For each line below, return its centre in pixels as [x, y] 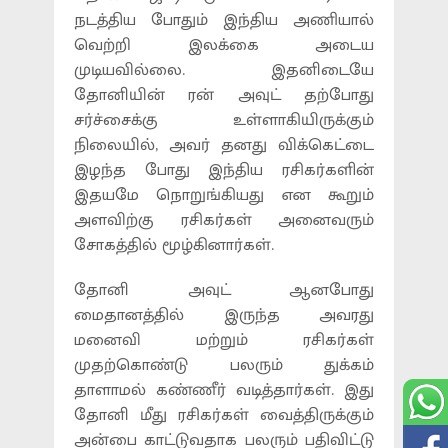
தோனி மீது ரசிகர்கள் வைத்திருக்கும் [224, 415]
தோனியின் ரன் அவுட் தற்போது [224, 95]
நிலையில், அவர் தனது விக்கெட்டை [224, 145]
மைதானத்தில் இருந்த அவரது [224, 315]
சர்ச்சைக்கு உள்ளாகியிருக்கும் [224, 120]
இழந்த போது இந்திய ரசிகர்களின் [224, 170]
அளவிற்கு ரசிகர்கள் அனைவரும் [224, 220]
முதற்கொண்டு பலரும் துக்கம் [224, 365]
